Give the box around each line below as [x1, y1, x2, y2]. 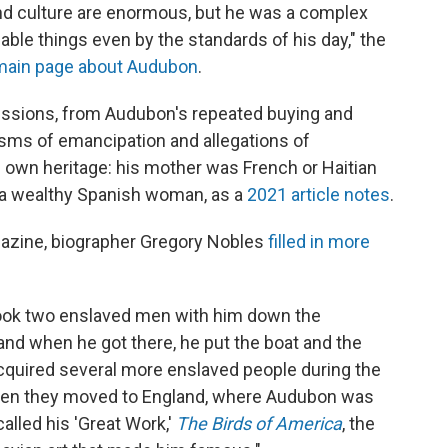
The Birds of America [176, 412, 342, 434]
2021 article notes [247, 183, 390, 205]
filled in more [268, 230, 370, 252]
